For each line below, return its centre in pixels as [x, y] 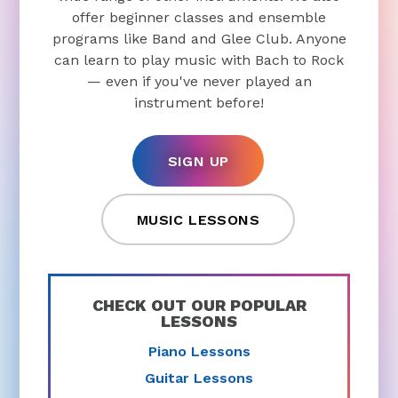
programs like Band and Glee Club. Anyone [199, 39]
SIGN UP [198, 162]
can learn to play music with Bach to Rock [199, 60]
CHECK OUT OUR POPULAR [199, 306]
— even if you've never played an [199, 82]
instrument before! [199, 103]
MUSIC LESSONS [198, 220]
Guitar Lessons [199, 378]
